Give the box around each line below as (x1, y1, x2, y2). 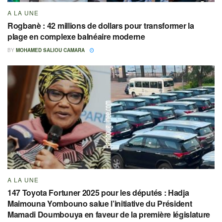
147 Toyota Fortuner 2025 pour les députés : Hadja (7, 186, 189, 198)
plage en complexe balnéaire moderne (7, 30, 145, 42)
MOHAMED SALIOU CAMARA (16, 46, 85, 54)
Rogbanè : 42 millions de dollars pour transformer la (7, 19, 194, 31)
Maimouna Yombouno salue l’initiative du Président (7, 197, 192, 209)
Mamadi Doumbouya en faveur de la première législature (7, 208, 211, 220)
